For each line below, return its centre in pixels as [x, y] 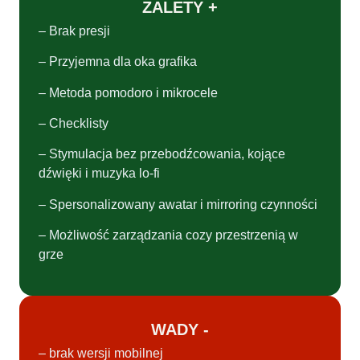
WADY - [180, 329]
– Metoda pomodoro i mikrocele [128, 92]
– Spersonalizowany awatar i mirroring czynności [178, 204]
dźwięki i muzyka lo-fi [99, 174]
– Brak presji [74, 31]
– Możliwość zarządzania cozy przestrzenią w [168, 235]
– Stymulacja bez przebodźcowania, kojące [162, 154]
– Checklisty [74, 124]
